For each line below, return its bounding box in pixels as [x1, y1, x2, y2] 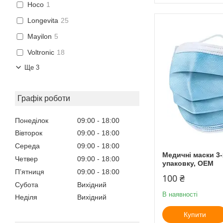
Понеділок [15, 116, 48, 124]
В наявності [162, 190, 198, 198]
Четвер [15, 154, 38, 163]
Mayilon [27, 32, 52, 41]
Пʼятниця [15, 167, 44, 176]
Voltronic [27, 48, 54, 57]
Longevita [27, 16, 58, 25]
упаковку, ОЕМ [162, 159, 214, 167]
